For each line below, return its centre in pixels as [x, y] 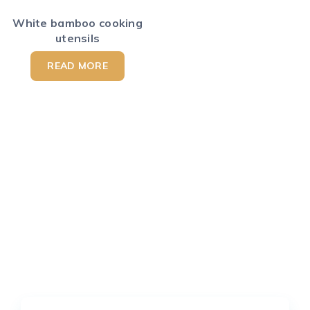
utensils [78, 38]
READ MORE [77, 66]
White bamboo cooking [78, 23]
